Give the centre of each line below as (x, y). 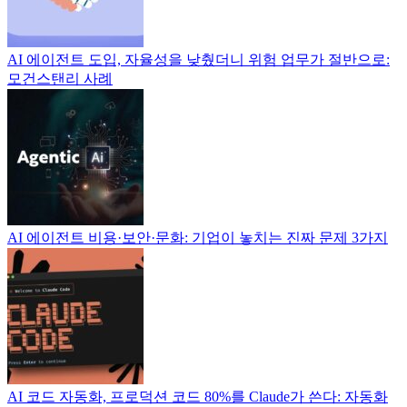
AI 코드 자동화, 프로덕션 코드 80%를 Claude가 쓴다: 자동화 (198, 397)
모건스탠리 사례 (60, 79)
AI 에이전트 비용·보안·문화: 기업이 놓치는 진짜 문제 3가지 (198, 238)
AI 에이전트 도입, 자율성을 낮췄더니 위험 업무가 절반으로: (199, 60)
